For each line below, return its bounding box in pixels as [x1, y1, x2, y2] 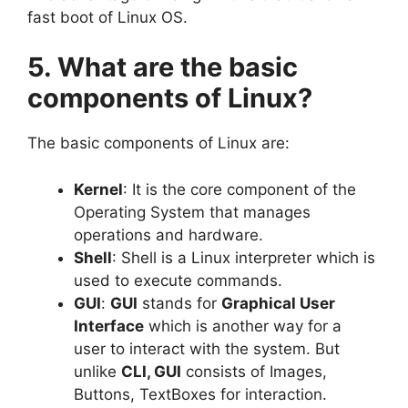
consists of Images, [181, 362, 327, 381]
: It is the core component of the [123, 179, 356, 199]
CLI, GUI [121, 362, 181, 381]
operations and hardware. [74, 225, 263, 244]
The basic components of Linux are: [27, 134, 290, 152]
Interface [74, 316, 144, 335]
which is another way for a [144, 316, 342, 335]
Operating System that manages [74, 202, 311, 221]
